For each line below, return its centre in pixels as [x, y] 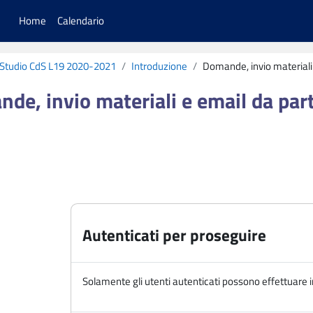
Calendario [81, 21]
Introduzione [159, 66]
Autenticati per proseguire [174, 235]
